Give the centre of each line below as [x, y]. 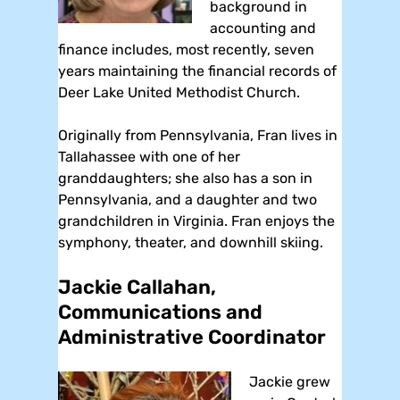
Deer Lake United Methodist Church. [179, 92]
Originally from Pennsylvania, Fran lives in [198, 135]
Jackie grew [290, 381]
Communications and [160, 312]
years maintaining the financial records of [197, 71]
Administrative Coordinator [192, 337]
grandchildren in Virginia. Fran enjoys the [196, 221]
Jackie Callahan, [137, 287]
